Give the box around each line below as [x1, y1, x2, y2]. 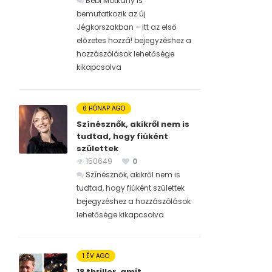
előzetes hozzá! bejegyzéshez [76, 35, 184, 46]
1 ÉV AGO [83, 251, 109, 261]
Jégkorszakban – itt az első [76, 22, 177, 33]
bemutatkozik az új [76, 8, 146, 19]
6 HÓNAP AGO [83, 104, 125, 114]
